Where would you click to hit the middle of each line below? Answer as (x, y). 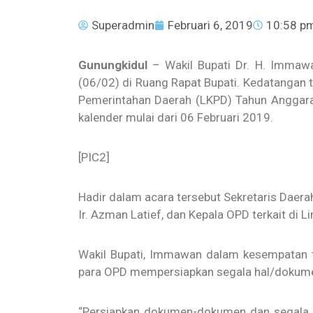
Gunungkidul (113, 65)
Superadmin (123, 25)
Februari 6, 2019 (210, 25)
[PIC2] (94, 157)
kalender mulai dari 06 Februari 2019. (176, 117)
